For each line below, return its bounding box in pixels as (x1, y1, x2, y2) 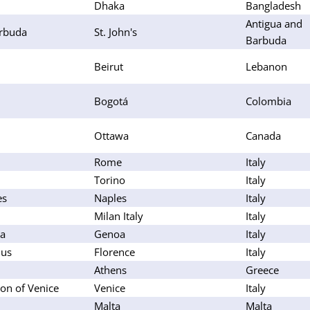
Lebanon (246, 59, 287, 73)
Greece (246, 262, 279, 277)
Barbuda (246, 33, 286, 47)
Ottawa (94, 128, 129, 143)
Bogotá (94, 93, 128, 108)
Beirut (94, 59, 123, 73)
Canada (246, 128, 281, 143)
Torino (94, 172, 125, 187)
